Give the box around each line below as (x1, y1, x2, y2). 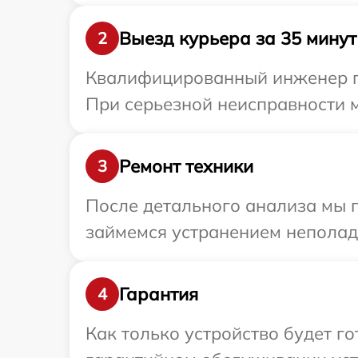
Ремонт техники (119, 154, 253, 177)
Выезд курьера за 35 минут (119, 26, 356, 50)
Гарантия (119, 282, 198, 305)
